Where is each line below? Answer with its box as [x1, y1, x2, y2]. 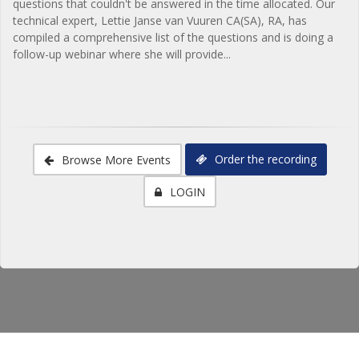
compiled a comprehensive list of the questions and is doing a [13, 29, 333, 45]
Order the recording [211, 151, 317, 167]
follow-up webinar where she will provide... [13, 46, 231, 62]
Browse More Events [58, 151, 171, 167]
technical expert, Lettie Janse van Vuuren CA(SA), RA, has [13, 12, 307, 28]
